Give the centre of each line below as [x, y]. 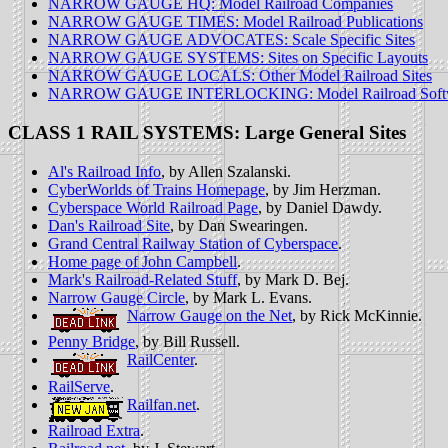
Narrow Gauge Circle [116, 297]
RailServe [79, 386]
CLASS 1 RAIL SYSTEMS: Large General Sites [207, 133]
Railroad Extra [94, 431]
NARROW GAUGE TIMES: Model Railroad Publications [235, 22]
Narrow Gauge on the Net [209, 315]
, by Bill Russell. [187, 342]
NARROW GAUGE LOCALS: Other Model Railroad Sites [240, 76]
